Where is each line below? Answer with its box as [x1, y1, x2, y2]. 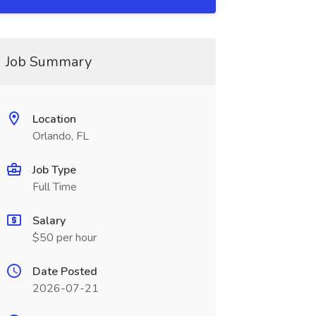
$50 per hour [32, 230, 97, 245]
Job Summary [5, 52, 92, 71]
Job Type [32, 162, 76, 178]
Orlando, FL [32, 128, 89, 144]
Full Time [32, 179, 77, 195]
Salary [32, 213, 66, 229]
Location [32, 111, 76, 127]
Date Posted [32, 264, 97, 279]
